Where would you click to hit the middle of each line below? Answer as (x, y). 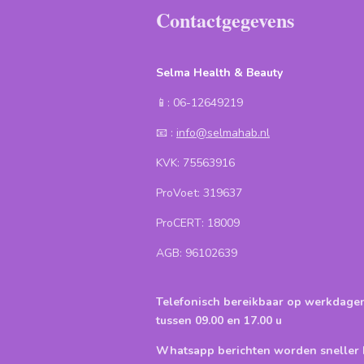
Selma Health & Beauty (219, 73)
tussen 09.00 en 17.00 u (221, 321)
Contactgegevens (225, 20)
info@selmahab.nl (223, 133)
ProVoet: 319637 (199, 193)
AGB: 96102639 (197, 253)
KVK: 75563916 (195, 163)
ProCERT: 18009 (198, 223)
